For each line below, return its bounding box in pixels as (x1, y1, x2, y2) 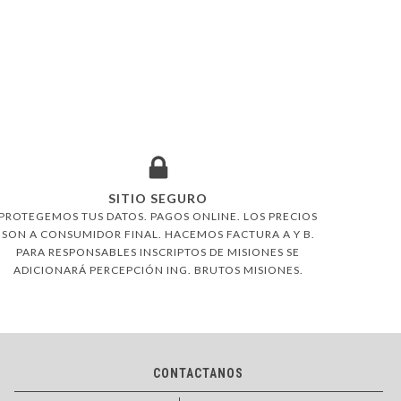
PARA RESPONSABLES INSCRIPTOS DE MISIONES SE (16, 244, 300, 259)
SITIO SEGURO (108, 190, 208, 206)
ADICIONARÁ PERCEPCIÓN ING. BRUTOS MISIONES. (13, 262, 303, 277)
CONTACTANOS (153, 365, 244, 380)
